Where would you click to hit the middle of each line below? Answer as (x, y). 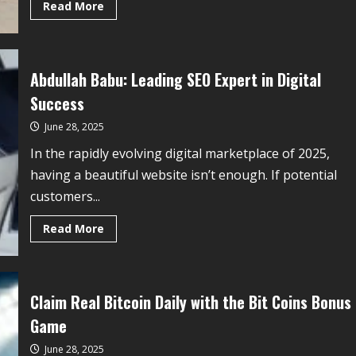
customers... (65, 196)
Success (57, 103)
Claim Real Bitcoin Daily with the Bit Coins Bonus (190, 302)
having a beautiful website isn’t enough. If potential (183, 174)
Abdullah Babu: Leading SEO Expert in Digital (175, 79)
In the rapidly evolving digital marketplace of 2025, (180, 153)
